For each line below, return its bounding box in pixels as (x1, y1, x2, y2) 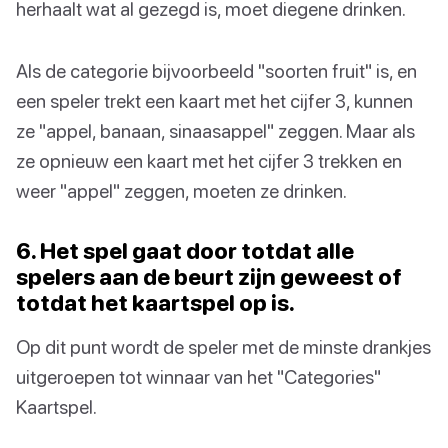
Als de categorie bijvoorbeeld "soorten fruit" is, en (16, 58, 417, 82)
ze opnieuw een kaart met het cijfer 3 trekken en (16, 148, 402, 172)
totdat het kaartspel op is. (16, 288, 295, 316)
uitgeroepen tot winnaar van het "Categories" (16, 364, 381, 388)
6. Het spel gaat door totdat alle (16, 236, 354, 264)
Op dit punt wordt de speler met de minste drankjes (16, 334, 431, 358)
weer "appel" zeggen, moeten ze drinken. (16, 178, 347, 202)
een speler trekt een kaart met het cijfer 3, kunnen (16, 88, 413, 112)
